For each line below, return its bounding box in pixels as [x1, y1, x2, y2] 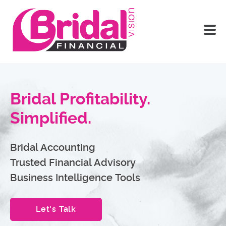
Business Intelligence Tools [10, 173, 140, 184]
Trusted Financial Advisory [10, 158, 136, 168]
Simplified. [10, 110, 91, 127]
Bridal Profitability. [10, 91, 150, 108]
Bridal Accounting [10, 143, 95, 153]
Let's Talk [36, 205, 76, 214]
